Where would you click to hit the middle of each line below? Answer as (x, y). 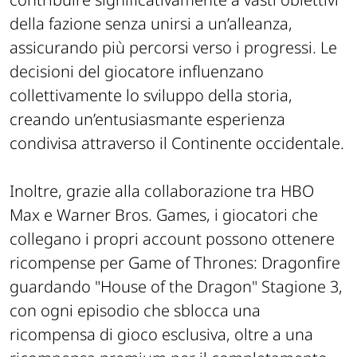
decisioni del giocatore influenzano (137, 71)
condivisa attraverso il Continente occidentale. (177, 143)
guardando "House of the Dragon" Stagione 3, (176, 286)
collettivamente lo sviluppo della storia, (151, 95)
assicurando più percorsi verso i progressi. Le (173, 47)
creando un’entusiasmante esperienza (147, 119)
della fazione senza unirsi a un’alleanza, (151, 24)
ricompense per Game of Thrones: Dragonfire (175, 263)
